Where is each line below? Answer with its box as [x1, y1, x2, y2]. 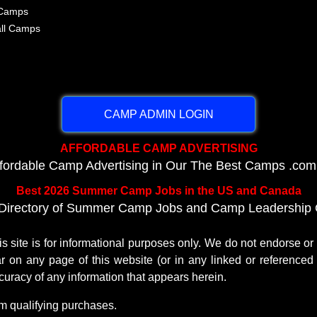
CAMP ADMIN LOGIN [103, 107, 214, 120]
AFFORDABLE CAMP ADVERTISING [59, 141, 258, 154]
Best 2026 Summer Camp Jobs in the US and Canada [16, 184, 301, 197]
